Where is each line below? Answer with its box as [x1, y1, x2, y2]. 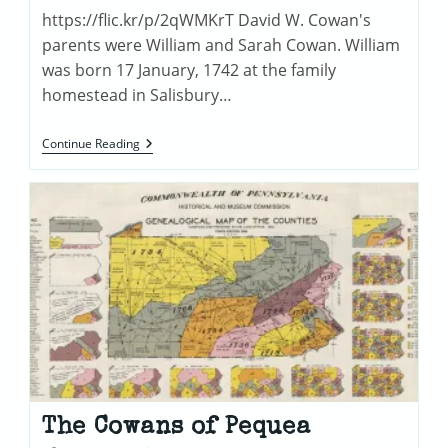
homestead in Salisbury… [42, 84, 233, 107]
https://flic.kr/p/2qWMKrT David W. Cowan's [42, 9, 372, 32]
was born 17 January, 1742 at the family [42, 59, 337, 82]
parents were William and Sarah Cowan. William [42, 34, 401, 57]
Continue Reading [42, 135, 141, 153]
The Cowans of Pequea [42, 416, 311, 441]
